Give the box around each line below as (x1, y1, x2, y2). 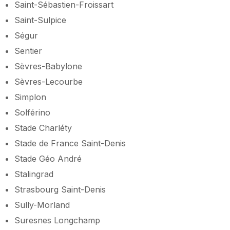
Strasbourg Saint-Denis (14, 184, 106, 195)
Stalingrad (14, 168, 53, 179)
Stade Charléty (14, 122, 72, 133)
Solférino (14, 107, 50, 118)
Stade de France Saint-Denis (14, 138, 126, 148)
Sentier (14, 45, 42, 56)
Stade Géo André (14, 153, 82, 164)
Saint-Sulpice (14, 14, 66, 25)
